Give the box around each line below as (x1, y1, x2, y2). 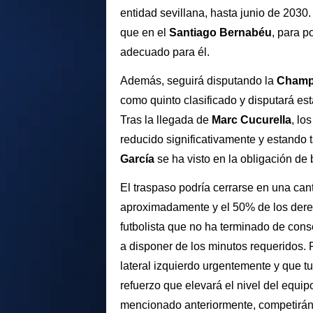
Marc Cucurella (209, 114, 291, 126)
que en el (120, 27, 169, 39)
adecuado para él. (120, 46, 212, 59)
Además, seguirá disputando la (120, 75, 277, 87)
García (120, 153, 154, 166)
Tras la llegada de (120, 114, 209, 126)
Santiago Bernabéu (169, 27, 272, 39)
